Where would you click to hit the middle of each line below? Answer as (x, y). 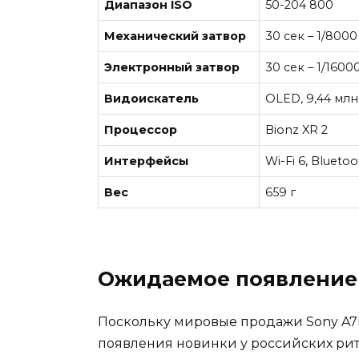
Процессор (141, 130)
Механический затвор (175, 36)
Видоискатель (152, 99)
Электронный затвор (172, 68)
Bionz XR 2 (297, 130)
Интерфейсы (147, 161)
